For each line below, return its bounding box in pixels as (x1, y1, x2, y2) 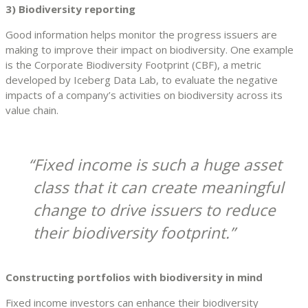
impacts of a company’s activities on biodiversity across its (5, 87, 283, 102)
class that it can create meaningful (33, 176, 284, 198)
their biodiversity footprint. (33, 221, 230, 243)
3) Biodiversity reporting (5, 1, 135, 16)
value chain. (5, 102, 58, 117)
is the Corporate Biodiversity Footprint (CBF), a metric (5, 57, 261, 71)
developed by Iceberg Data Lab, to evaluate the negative (5, 72, 278, 87)
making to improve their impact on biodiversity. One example (5, 42, 294, 56)
